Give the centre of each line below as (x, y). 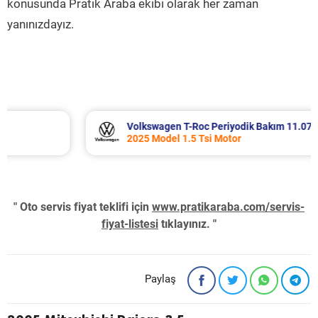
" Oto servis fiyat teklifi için (83, 207)
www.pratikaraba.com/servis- (228, 207)
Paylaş (160, 279)
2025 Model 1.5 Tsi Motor (131, 138)
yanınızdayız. (40, 24)
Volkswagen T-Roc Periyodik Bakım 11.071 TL (177, 126)
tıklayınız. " (187, 224)
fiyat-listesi (130, 224)
